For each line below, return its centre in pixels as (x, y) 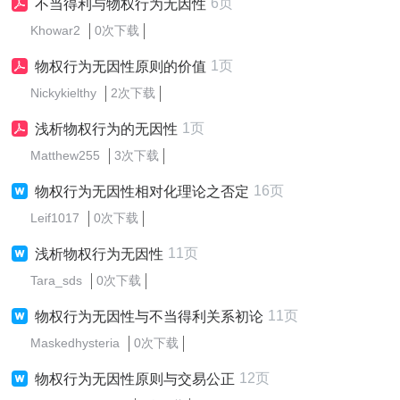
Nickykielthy (63, 93)
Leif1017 (55, 218)
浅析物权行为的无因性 (106, 129)
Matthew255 (65, 155)
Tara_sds (56, 280)
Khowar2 (55, 30)
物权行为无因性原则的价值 (121, 67)
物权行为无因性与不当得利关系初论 (149, 317)
